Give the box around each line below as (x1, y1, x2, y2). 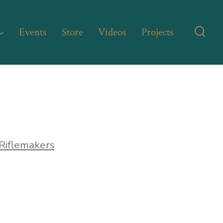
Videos (98, 25, 126, 39)
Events (18, 25, 46, 39)
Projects (141, 25, 174, 39)
